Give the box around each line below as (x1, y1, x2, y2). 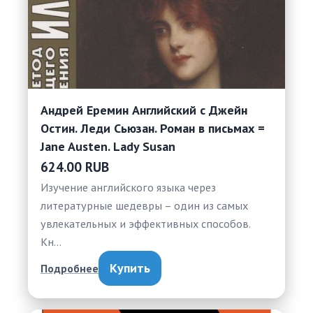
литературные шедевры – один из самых (41, 198, 248, 213)
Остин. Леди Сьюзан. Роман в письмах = (41, 120, 265, 137)
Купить (110, 260, 150, 277)
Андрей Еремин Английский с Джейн (41, 102, 247, 119)
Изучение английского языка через (41, 180, 216, 195)
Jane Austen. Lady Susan (41, 138, 175, 155)
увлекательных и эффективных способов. (41, 216, 250, 231)
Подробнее (41, 261, 99, 275)
